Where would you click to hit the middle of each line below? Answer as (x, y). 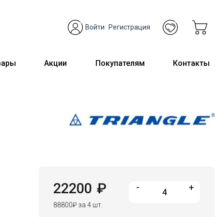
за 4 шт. (90, 205)
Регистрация (129, 27)
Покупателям (120, 63)
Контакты (191, 63)
